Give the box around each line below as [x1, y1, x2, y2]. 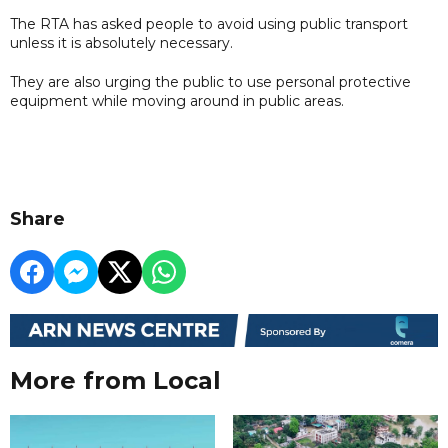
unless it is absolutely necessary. [10, 33, 237, 52]
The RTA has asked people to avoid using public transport [10, 14, 408, 33]
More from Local [10, 366, 221, 396]
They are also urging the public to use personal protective [10, 72, 411, 91]
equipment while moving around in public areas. [10, 91, 348, 110]
